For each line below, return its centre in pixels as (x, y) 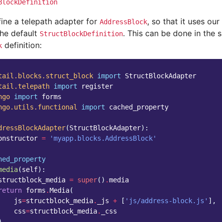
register (97, 86)
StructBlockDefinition (81, 33)
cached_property (139, 107)
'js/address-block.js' (166, 200)
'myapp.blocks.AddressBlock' (103, 138)
